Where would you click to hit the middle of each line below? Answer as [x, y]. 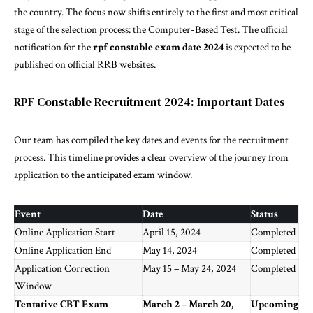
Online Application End [63, 251]
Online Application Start [65, 233]
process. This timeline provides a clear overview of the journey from [151, 158]
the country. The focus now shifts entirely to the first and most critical [156, 13]
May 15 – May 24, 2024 [189, 269]
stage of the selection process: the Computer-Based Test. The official [151, 30]
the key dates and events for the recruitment [198, 140]
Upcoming [275, 305]
